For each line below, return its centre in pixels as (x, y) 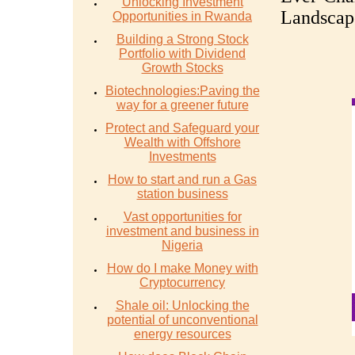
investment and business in (182, 231)
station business (182, 194)
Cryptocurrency (182, 282)
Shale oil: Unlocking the (182, 305)
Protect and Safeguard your (182, 128)
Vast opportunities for (182, 217)
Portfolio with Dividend (182, 53)
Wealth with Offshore (182, 142)
